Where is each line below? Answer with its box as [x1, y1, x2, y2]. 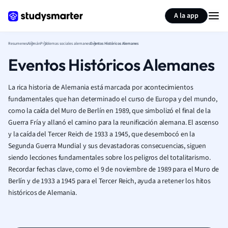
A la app [174, 11, 198, 21]
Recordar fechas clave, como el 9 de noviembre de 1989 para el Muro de [8, 164, 219, 175]
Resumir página [158, 4, 206, 14]
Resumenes [8, 41, 27, 46]
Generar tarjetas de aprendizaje [36, 4, 133, 14]
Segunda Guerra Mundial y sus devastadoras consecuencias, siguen [8, 141, 207, 151]
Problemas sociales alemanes [40, 41, 90, 46]
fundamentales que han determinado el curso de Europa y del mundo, [8, 94, 217, 104]
